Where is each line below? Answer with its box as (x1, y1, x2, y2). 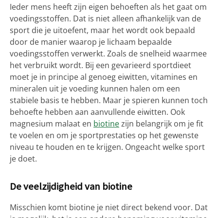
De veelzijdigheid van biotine (10, 180, 132, 193)
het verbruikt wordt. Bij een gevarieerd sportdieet (10, 60, 191, 71)
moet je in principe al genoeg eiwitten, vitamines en (10, 72, 198, 82)
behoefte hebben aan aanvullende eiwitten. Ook (10, 107, 185, 117)
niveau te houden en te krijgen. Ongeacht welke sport (10, 142, 205, 152)
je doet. (10, 153, 41, 164)
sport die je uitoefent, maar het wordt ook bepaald (10, 25, 195, 36)
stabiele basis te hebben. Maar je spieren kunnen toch (10, 95, 208, 106)
